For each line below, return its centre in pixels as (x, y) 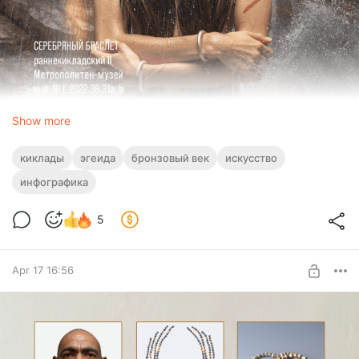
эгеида (98, 157)
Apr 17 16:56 (43, 270)
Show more (41, 120)
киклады (42, 157)
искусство (251, 157)
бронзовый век (170, 157)
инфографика (54, 182)
